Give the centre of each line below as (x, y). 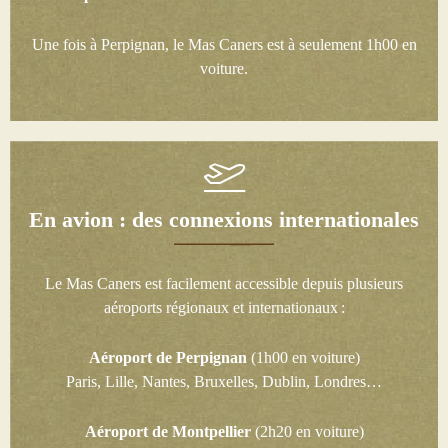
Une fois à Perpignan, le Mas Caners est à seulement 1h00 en (224, 45)
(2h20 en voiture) (307, 432)
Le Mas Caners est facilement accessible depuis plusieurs (224, 284)
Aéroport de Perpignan (167, 358)
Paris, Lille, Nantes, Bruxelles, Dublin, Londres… (224, 382)
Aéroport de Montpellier (167, 432)
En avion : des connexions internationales (224, 220)
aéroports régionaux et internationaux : (224, 308)
